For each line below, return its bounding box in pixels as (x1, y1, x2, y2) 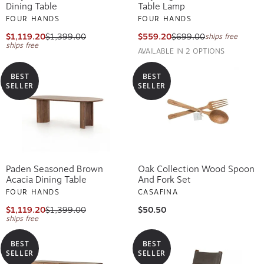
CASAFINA (138, 186, 179, 194)
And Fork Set (138, 172, 191, 183)
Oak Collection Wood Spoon (138, 161, 255, 173)
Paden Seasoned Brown (6, 161, 103, 173)
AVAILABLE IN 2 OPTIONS (138, 45, 225, 54)
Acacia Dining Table (6, 172, 87, 183)
